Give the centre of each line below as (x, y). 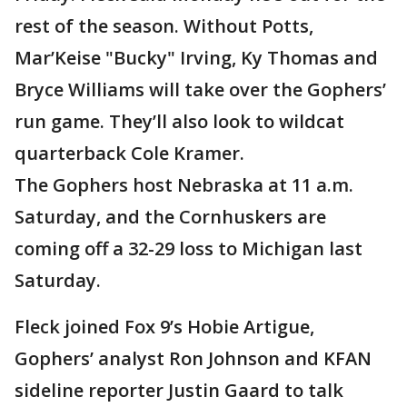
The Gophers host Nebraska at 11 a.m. (184, 184)
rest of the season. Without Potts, (164, 25)
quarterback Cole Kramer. (129, 153)
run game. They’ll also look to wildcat (179, 121)
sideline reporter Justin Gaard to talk (179, 390)
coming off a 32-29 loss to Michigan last (189, 248)
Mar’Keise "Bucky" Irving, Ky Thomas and (196, 57)
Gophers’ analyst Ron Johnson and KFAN (193, 358)
